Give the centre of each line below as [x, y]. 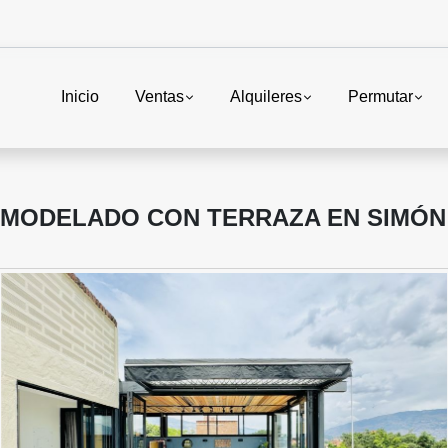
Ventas [159, 97]
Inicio [79, 97]
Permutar [380, 97]
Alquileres [265, 97]
